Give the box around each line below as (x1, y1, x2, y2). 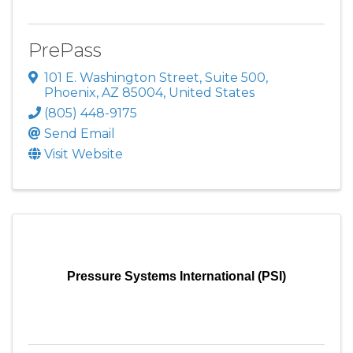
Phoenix (44, 85, 96, 101)
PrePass (28, 38, 102, 61)
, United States (163, 85, 255, 101)
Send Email (44, 126, 115, 142)
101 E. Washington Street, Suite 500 (44, 70, 266, 86)
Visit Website (44, 147, 123, 162)
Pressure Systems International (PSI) (67, 269, 286, 284)
